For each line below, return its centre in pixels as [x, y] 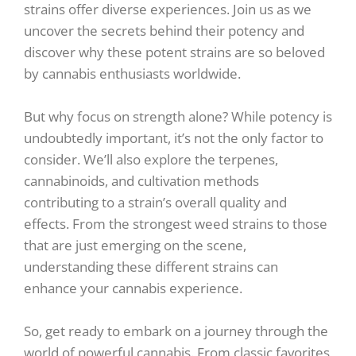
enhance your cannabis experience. [133, 288]
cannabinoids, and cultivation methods [141, 180]
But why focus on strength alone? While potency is [178, 116]
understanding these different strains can [151, 266]
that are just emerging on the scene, [135, 245]
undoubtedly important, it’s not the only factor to [174, 137]
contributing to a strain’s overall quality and [155, 202]
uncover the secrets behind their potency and [164, 30]
